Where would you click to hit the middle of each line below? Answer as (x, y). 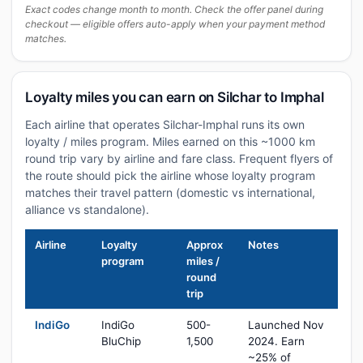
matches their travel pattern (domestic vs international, (170, 192)
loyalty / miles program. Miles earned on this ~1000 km (170, 141)
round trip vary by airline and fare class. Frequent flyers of (179, 158)
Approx (205, 245)
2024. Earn (276, 341)
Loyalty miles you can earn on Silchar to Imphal (175, 97)
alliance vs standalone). (87, 209)
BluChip (121, 341)
